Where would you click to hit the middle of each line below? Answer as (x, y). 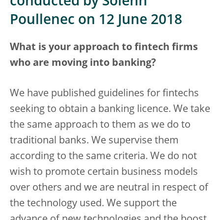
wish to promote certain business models (104, 172)
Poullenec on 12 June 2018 (96, 21)
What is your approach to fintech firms (104, 48)
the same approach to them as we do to (100, 125)
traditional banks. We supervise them (94, 141)
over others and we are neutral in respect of (109, 188)
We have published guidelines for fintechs (104, 94)
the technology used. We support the (93, 204)
